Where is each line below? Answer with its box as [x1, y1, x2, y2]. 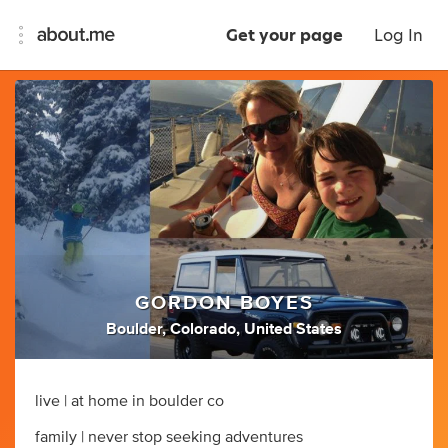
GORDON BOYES [134, 292, 314, 313]
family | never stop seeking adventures [35, 428, 303, 445]
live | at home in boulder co [35, 392, 224, 409]
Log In [374, 24, 423, 47]
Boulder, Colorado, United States [106, 320, 342, 337]
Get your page [226, 24, 343, 47]
